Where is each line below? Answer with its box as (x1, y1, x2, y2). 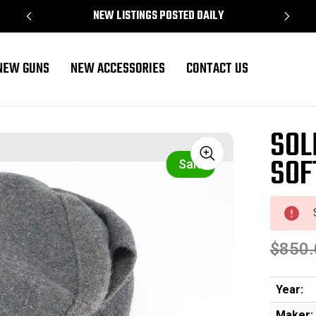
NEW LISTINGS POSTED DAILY (92, 7, 224, 25)
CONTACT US (186, 58, 248, 80)
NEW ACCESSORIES (70, 58, 165, 80)
